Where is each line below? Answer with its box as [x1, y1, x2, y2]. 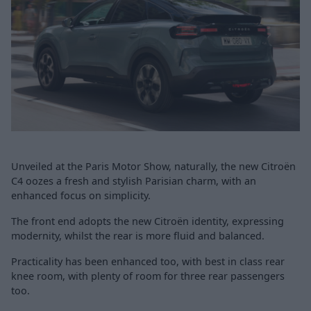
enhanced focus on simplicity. [11, 188, 151, 202]
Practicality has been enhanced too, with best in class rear [11, 254, 285, 268]
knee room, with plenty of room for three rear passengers [11, 269, 285, 283]
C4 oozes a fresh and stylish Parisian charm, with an [11, 174, 256, 187]
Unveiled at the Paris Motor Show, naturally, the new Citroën [11, 159, 296, 173]
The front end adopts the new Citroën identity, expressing [11, 214, 284, 228]
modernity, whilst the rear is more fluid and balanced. [11, 228, 264, 242]
